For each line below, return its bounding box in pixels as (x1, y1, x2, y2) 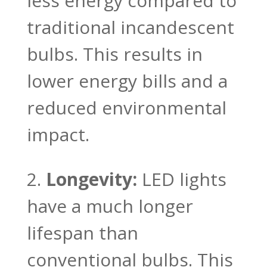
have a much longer (26, 193, 193, 218)
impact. (26, 122, 89, 147)
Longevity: (45, 166, 142, 191)
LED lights (141, 166, 226, 191)
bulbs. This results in (26, 41, 203, 66)
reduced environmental (26, 95, 226, 120)
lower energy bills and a (26, 68, 228, 93)
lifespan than (26, 220, 138, 245)
